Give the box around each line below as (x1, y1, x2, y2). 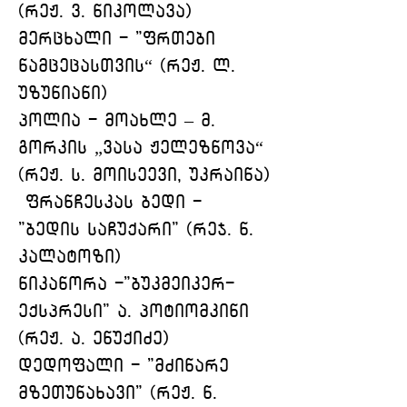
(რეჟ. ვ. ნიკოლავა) (18, 3, 192, 20)
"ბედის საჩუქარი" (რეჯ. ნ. (18, 221, 261, 238)
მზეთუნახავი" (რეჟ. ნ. (18, 384, 224, 402)
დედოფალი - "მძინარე (18, 357, 236, 374)
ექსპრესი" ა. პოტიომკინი (18, 303, 256, 320)
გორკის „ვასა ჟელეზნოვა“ (18, 139, 271, 156)
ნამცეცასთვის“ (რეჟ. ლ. (18, 57, 243, 74)
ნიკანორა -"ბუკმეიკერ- (18, 275, 234, 293)
